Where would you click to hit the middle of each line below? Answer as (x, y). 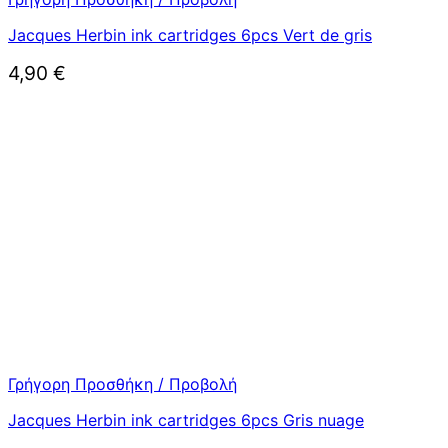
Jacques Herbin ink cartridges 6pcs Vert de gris (190, 35)
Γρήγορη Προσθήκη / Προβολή (122, 384)
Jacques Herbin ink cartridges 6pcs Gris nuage (186, 420)
